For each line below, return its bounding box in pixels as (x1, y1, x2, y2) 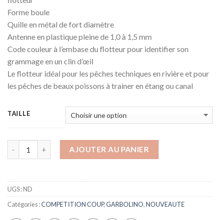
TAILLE (7, 110, 30, 118)
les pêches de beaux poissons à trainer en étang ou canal (7, 81, 193, 91)
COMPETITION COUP (41, 200, 104, 209)
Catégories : (7, 200, 41, 209)
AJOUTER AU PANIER (69, 145, 149, 154)
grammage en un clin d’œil (7, 56, 93, 66)
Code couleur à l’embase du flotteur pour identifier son (7, 44, 189, 54)
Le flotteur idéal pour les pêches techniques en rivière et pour (7, 69, 209, 79)
